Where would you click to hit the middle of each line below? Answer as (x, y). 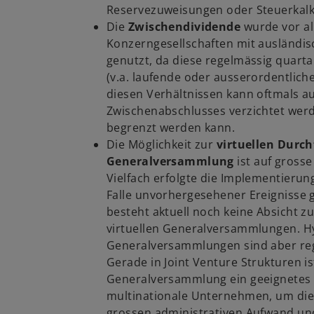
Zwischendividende (186, 26)
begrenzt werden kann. (171, 127)
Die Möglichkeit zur (162, 144)
